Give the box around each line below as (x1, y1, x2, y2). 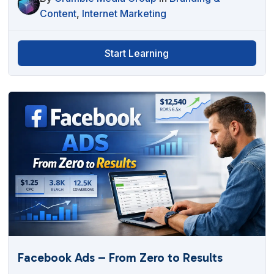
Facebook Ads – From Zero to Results (18, 250, 223, 265)
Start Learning (105, 46, 169, 59)
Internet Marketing (82, 7, 167, 20)
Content (40, 7, 77, 20)
